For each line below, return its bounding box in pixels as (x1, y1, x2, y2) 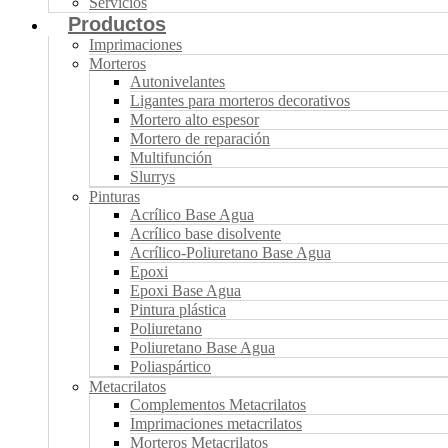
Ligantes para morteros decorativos (130, 92, 350, 109)
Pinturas (89, 188, 140, 205)
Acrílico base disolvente (130, 225, 281, 242)
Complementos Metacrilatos (130, 396, 306, 413)
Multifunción (130, 149, 212, 166)
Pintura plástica (130, 301, 226, 318)
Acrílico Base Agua (130, 206, 254, 223)
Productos (68, 13, 166, 35)
